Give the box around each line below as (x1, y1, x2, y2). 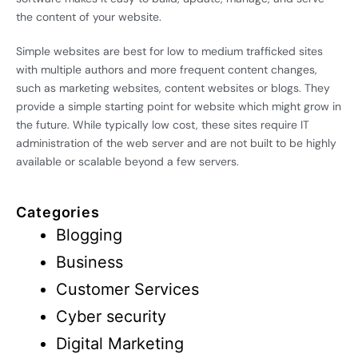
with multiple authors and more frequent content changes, (16, 62, 317, 77)
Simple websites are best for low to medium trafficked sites (16, 44, 323, 58)
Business (56, 253, 123, 272)
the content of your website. (16, 10, 161, 24)
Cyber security (56, 307, 166, 326)
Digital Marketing (56, 334, 184, 353)
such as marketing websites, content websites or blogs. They (16, 81, 330, 95)
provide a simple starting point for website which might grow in (16, 99, 341, 113)
